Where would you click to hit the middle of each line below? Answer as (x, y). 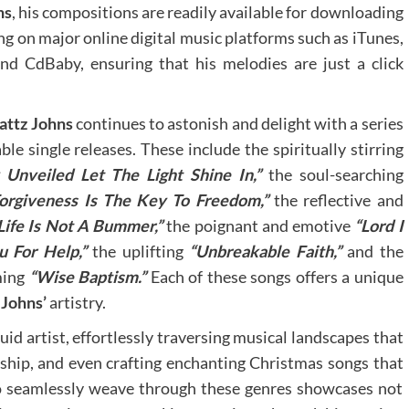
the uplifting (138, 251)
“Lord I (379, 225)
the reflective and (336, 199)
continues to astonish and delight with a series (238, 123)
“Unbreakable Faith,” (265, 251)
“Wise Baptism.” (87, 276)
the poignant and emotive (259, 225)
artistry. (76, 302)
